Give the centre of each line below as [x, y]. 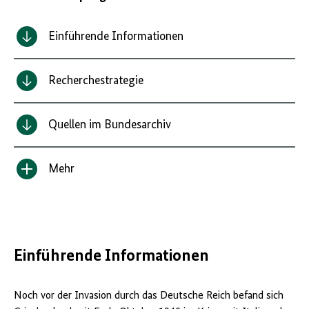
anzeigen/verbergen [77, 193]
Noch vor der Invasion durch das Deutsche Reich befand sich [149, 296]
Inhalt [42, 176]
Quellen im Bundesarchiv [110, 125]
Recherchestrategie [96, 81]
